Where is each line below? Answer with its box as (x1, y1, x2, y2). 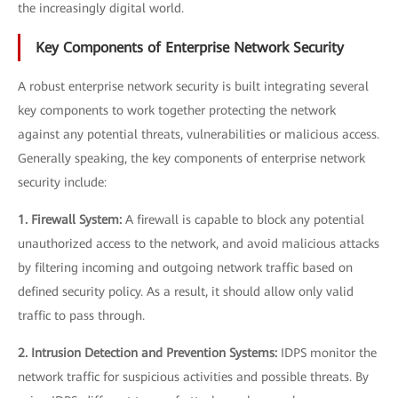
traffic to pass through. (18, 307, 145, 322)
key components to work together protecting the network (18, 102, 336, 117)
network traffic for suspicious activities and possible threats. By (18, 369, 369, 384)
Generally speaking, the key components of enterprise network (18, 150, 365, 165)
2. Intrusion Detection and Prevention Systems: (18, 345, 281, 360)
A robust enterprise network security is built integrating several (18, 78, 369, 93)
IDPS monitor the (281, 345, 377, 360)
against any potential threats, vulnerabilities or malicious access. (18, 126, 379, 141)
